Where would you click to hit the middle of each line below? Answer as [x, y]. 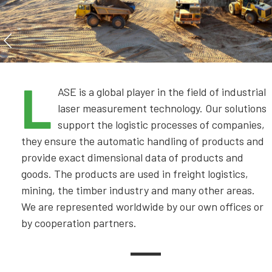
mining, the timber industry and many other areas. [138, 190]
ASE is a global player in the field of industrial [162, 92]
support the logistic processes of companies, [161, 124]
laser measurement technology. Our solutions [162, 108]
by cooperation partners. [79, 223]
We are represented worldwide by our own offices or [142, 206]
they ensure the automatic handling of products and [143, 141]
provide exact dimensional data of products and [132, 157]
